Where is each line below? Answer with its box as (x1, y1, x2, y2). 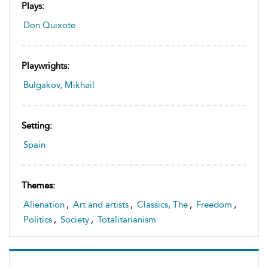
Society (60, 214, 89, 225)
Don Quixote (23, 19, 75, 31)
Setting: (22, 120, 52, 131)
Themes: (22, 179, 55, 191)
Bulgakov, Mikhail (23, 79, 95, 90)
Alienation (23, 199, 65, 210)
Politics (23, 214, 52, 225)
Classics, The (137, 199, 188, 210)
